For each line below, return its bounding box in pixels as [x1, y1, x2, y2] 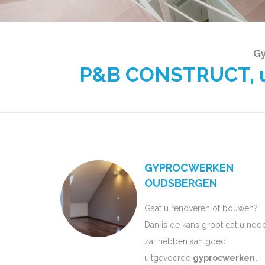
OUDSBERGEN [144, 176, 217, 189]
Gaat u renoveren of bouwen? [144, 203, 258, 213]
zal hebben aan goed [144, 236, 226, 246]
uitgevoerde [144, 253, 193, 263]
